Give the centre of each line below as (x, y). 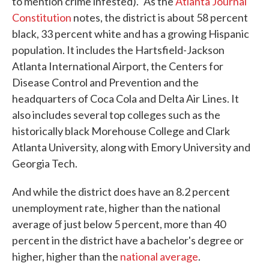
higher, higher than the (66, 257)
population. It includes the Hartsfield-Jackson (118, 50)
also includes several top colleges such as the (116, 115)
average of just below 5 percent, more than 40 (119, 224)
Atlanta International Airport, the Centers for (118, 66)
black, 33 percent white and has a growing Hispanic (131, 34)
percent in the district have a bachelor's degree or (128, 240)
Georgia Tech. (45, 164)
